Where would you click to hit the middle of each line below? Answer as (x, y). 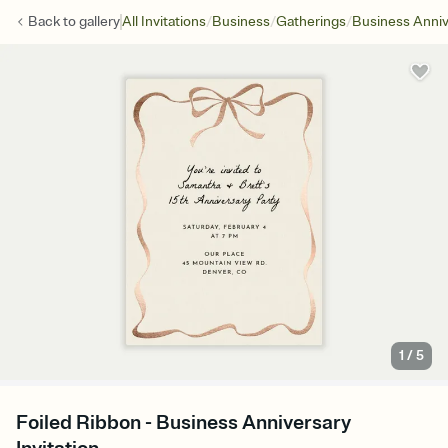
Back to (53, 21)
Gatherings (311, 21)
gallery (99, 21)
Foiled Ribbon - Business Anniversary (183, 423)
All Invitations (164, 21)
